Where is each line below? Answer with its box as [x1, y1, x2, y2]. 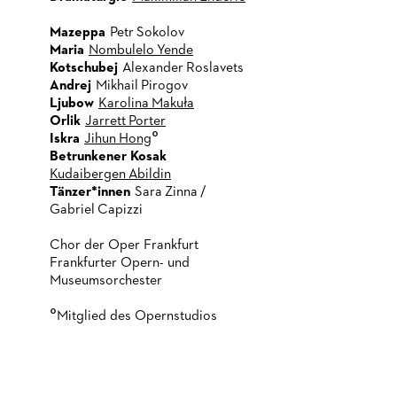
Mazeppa [50, 26, 105, 40]
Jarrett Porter [85, 114, 166, 128]
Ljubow [50, 97, 94, 111]
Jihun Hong [84, 132, 152, 146]
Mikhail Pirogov [96, 79, 188, 93]
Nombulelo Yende [89, 43, 193, 58]
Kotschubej [50, 61, 118, 75]
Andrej [50, 79, 91, 93]
